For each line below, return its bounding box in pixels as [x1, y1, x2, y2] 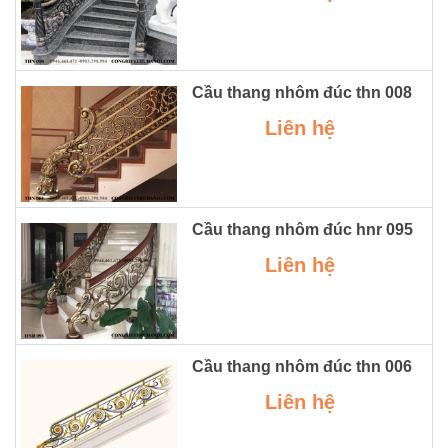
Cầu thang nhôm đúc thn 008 [192, 83, 413, 101]
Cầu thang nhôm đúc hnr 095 [191, 220, 413, 238]
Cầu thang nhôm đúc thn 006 [192, 357, 413, 375]
